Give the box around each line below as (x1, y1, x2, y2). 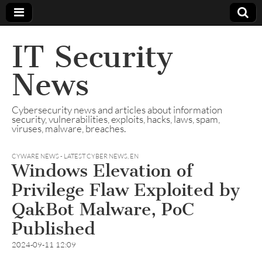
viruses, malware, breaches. (12, 122, 126, 135)
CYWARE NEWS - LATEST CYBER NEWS (12, 152, 127, 160)
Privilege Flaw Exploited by (12, 180, 240, 201)
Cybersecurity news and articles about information (12, 104, 222, 116)
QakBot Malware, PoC (12, 199, 194, 220)
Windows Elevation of (12, 160, 193, 181)
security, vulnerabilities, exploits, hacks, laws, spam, (12, 113, 220, 125)
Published (12, 218, 95, 239)
